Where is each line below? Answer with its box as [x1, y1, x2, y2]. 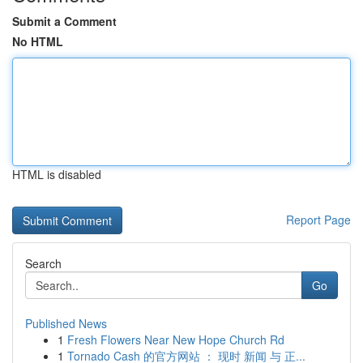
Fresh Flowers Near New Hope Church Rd [67, 331, 284, 348]
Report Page [286, 211, 351, 228]
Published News [25, 315, 107, 331]
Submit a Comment [12, 13, 117, 29]
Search [25, 255, 62, 271]
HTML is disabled [12, 166, 101, 182]
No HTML [12, 33, 63, 49]
